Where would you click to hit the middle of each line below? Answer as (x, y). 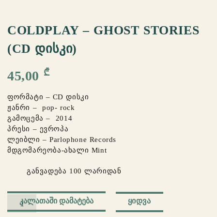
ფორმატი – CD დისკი (48, 97)
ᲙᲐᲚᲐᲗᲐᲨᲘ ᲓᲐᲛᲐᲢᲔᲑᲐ (56, 201)
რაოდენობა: (31, 200)
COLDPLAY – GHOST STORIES (103, 30)
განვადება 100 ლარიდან (74, 171)
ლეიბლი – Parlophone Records (62, 140)
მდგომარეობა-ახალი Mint (57, 150)
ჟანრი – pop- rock (41, 108)
